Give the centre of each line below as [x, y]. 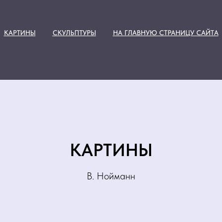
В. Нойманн [111, 176]
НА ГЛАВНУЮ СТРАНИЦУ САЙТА [166, 33]
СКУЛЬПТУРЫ [74, 33]
